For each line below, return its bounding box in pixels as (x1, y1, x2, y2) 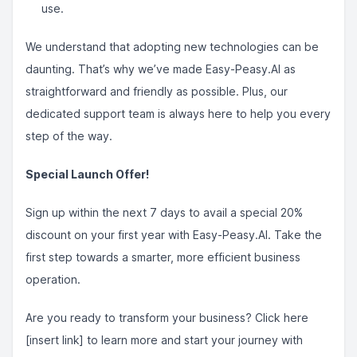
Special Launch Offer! (25, 167, 149, 181)
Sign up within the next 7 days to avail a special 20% (25, 206, 303, 219)
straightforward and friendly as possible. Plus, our (25, 84, 288, 98)
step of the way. (25, 129, 112, 143)
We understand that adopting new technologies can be (25, 40, 319, 53)
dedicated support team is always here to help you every (25, 107, 331, 120)
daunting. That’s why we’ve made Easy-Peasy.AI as (25, 62, 296, 76)
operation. (25, 273, 80, 286)
